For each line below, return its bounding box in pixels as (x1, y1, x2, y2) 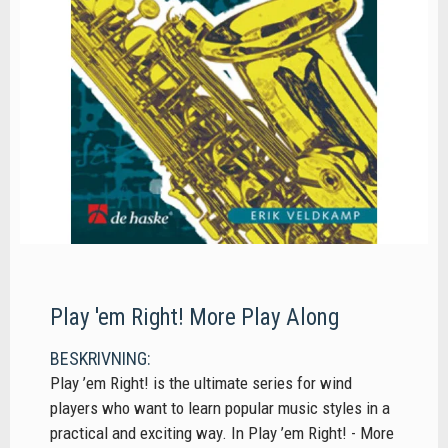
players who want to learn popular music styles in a (50, 398, 390, 419)
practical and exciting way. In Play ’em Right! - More (50, 423, 394, 444)
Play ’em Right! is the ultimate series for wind (50, 373, 352, 394)
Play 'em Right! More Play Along (50, 304, 339, 331)
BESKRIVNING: (50, 348, 151, 370)
